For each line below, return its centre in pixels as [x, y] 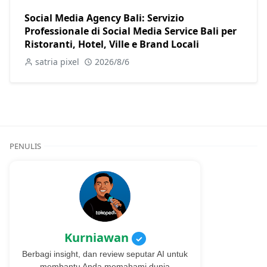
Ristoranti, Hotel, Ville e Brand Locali [112, 44]
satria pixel [57, 61]
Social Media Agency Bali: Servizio [104, 18]
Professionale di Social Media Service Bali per [131, 31]
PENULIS [25, 146]
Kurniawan [98, 237]
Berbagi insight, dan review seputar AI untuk [105, 254]
